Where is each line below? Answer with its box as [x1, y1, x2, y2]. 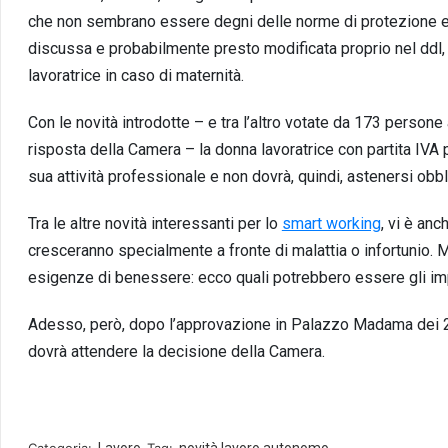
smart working [281, 213, 381, 233]
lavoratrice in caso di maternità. [27, 65, 244, 85]
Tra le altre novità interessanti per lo [27, 213, 282, 233]
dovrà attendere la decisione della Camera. [27, 341, 325, 361]
